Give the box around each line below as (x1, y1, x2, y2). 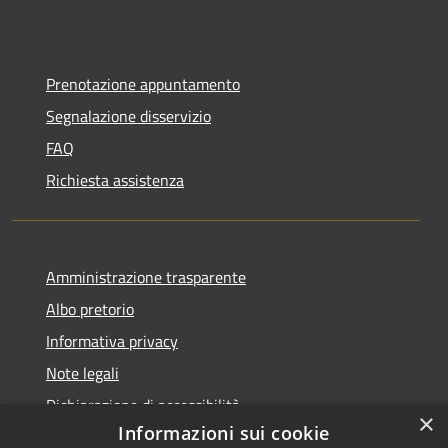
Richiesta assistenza (46, 167, 184, 192)
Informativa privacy (46, 328, 178, 353)
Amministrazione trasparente (46, 264, 246, 289)
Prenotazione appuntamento (46, 71, 240, 96)
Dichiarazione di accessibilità (46, 392, 240, 417)
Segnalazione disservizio (46, 103, 211, 128)
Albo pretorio (46, 296, 134, 321)
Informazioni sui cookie (118, 421, 330, 445)
